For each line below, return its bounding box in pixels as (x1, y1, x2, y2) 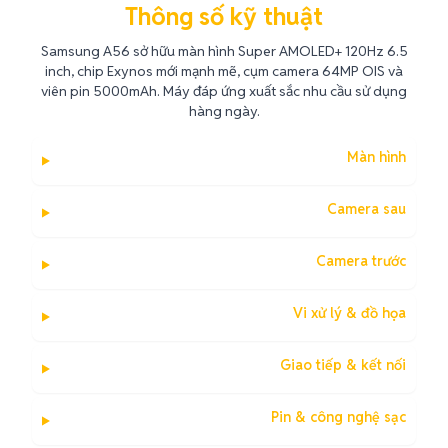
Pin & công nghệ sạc (271, 408, 406, 426)
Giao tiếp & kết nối (280, 356, 406, 374)
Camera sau (327, 200, 406, 218)
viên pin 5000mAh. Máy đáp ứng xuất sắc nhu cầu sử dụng (41, 82, 407, 100)
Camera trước (316, 252, 406, 270)
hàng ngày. (188, 102, 260, 120)
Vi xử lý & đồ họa (293, 304, 406, 322)
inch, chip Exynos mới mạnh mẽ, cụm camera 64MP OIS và (45, 62, 403, 80)
